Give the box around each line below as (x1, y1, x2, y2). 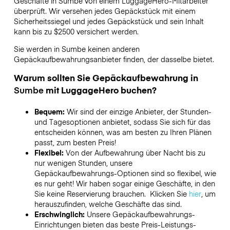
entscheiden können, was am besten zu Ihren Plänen (34, 127, 212, 138)
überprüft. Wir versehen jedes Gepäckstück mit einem (13, 5, 196, 16)
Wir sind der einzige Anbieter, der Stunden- (66, 106, 212, 117)
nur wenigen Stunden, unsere (34, 158, 132, 168)
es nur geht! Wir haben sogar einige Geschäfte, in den (34, 178, 215, 189)
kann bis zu (13, 26, 54, 36)
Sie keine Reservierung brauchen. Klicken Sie (34, 188, 189, 199)
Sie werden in (13, 43, 62, 54)
